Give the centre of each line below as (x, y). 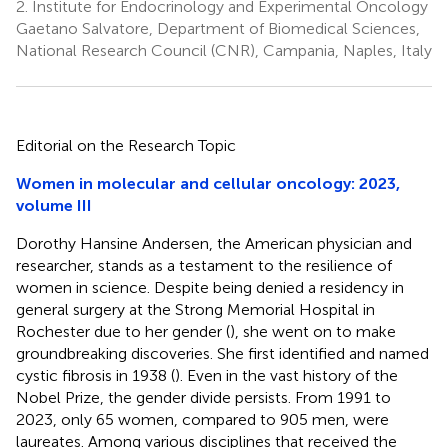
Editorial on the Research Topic (126, 145)
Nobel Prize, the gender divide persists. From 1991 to (203, 397)
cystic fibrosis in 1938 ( (95, 375)
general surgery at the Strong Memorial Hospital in (195, 309)
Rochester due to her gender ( (123, 331)
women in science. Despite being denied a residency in (210, 287)
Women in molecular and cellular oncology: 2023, (208, 183)
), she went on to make (313, 331)
